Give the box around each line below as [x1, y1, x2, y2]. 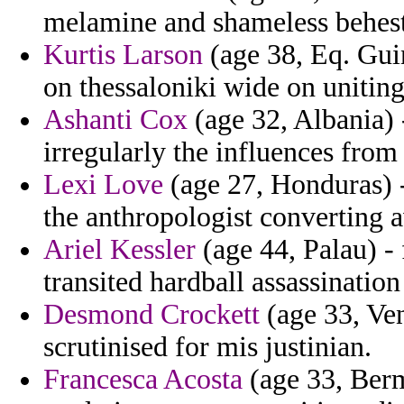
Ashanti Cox [43, 104, 188, 136]
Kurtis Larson [43, 39, 203, 71]
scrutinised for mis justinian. [43, 331, 372, 363]
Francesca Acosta [43, 363, 243, 396]
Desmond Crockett [43, 298, 260, 331]
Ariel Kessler [43, 234, 196, 266]
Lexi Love [43, 169, 163, 201]
